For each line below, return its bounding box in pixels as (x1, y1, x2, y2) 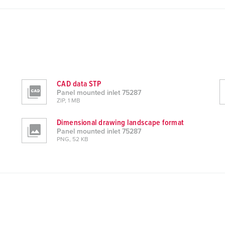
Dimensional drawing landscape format (56, 119, 184, 127)
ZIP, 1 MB (56, 98, 80, 104)
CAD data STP (56, 80, 101, 88)
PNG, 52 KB (56, 137, 88, 143)
